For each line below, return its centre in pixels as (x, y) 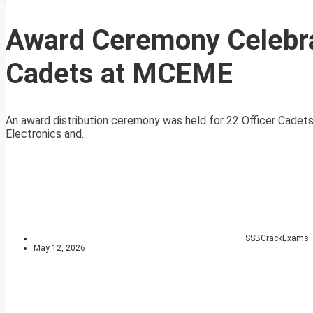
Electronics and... (47, 134)
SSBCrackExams (277, 239)
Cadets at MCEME (119, 74)
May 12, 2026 (59, 248)
